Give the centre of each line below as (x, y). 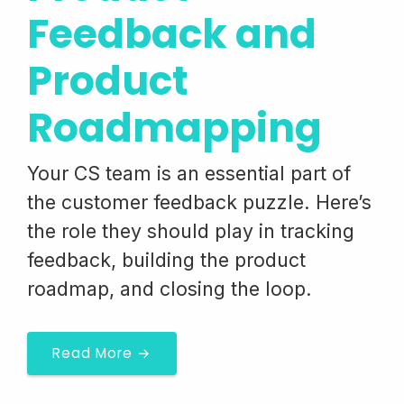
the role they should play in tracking (191, 231)
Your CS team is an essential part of (189, 173)
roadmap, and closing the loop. (170, 289)
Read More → (102, 353)
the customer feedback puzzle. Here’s (199, 202)
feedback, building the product (166, 260)
